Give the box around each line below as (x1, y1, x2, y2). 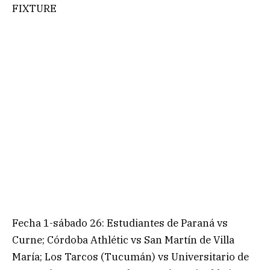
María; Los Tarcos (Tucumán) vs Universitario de (12, 250, 249, 264)
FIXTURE (12, 1, 57, 15)
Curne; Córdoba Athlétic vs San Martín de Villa (12, 233, 234, 247)
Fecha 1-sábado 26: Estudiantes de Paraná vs (12, 216, 228, 230)
